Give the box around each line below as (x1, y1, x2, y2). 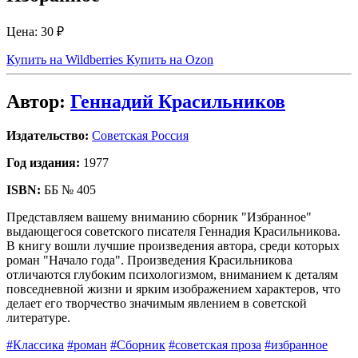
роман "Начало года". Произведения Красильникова (6, 253, 292, 267)
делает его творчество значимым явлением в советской (6, 296, 307, 310)
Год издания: (6, 155, 80, 169)
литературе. (6, 310, 70, 324)
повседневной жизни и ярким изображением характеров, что (6, 281, 340, 296)
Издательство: (6, 128, 89, 142)
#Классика (6, 337, 64, 352)
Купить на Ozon (126, 52, 213, 66)
